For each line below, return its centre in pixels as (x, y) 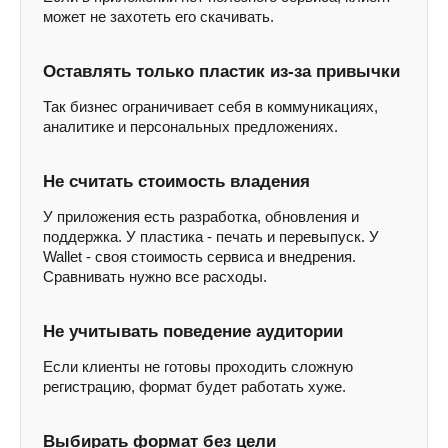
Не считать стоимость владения (176, 181)
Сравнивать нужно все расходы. (155, 276)
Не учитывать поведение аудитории (193, 331)
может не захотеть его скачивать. (158, 16)
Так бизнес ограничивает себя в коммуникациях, (210, 106)
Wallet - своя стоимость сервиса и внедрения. (199, 256)
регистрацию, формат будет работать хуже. (194, 386)
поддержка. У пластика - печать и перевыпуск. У (211, 236)
